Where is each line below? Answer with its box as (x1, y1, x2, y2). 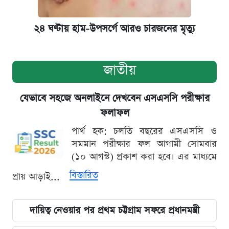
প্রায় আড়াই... (12, 170, 63, 183)
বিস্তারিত (70, 168, 98, 181)
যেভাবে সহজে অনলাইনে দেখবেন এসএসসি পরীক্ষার (19, 91, 210, 105)
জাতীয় (103, 60, 136, 80)
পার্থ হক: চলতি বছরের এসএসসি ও (72, 124, 217, 138)
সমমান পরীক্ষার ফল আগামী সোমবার (72, 137, 217, 150)
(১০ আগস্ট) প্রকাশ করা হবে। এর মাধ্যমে (72, 150, 217, 163)
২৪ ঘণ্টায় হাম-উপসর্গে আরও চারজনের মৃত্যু (34, 21, 195, 36)
